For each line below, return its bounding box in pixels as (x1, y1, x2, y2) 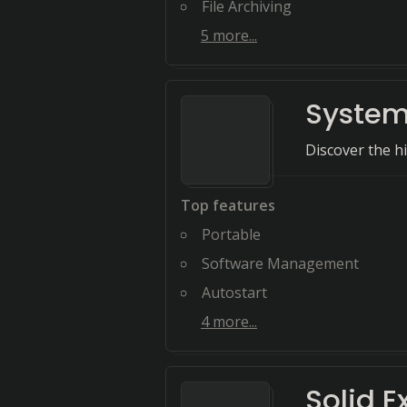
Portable (202, 224, 261, 244)
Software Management (202, 253, 359, 273)
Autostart (202, 283, 267, 303)
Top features (181, 195, 275, 215)
